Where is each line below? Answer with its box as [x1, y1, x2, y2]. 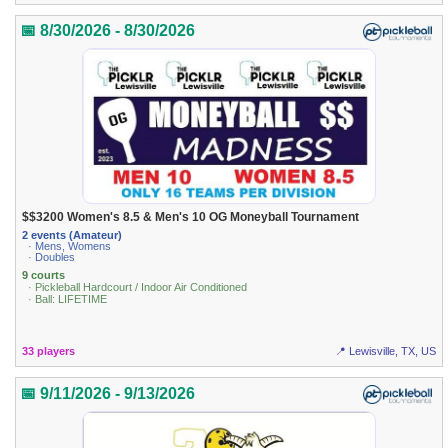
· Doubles [28, 250, 76, 263]
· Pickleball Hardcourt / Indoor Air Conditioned [28, 280, 248, 293]
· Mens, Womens [28, 239, 112, 252]
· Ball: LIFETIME [28, 292, 108, 305]
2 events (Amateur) [22, 228, 123, 241]
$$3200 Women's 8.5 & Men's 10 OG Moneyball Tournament [22, 210, 360, 225]
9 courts [22, 268, 66, 281]
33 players [22, 345, 76, 358]
